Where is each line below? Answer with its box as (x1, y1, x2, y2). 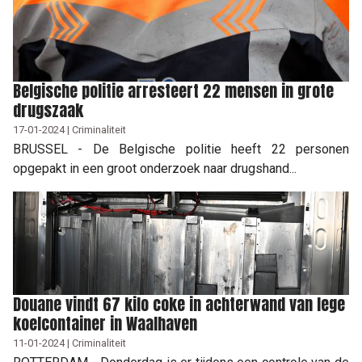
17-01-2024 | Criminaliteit (13, 123, 126, 136)
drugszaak (13, 97, 83, 123)
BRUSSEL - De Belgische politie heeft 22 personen (13, 141, 349, 157)
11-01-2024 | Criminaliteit (13, 336, 126, 349)
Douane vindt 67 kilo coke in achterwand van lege (13, 291, 345, 317)
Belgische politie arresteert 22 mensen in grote (13, 78, 334, 103)
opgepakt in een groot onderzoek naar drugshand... (13, 160, 297, 176)
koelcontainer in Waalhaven (13, 310, 197, 336)
